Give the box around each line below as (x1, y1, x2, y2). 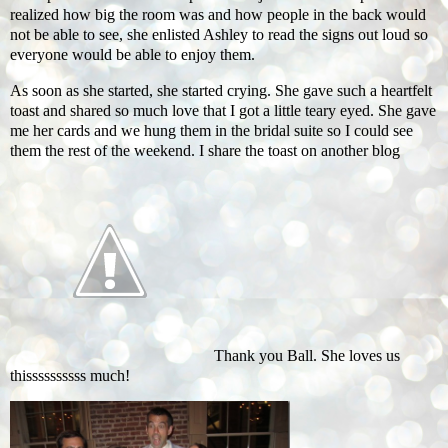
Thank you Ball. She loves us (210, 346, 400, 364)
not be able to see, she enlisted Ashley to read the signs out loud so (10, 25, 428, 43)
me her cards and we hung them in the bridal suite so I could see (10, 121, 413, 139)
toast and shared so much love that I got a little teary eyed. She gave (10, 101, 436, 119)
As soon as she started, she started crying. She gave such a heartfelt (10, 81, 432, 99)
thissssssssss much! (10, 366, 130, 384)
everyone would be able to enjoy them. (10, 45, 255, 63)
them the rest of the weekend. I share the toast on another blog (10, 141, 400, 159)
